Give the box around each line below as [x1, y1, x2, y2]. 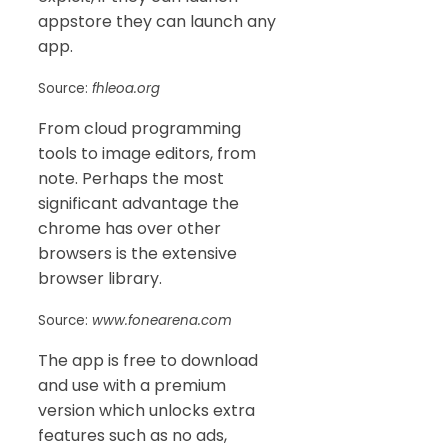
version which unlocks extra [38, 399, 255, 423]
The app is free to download [38, 349, 258, 373]
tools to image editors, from [38, 142, 256, 166]
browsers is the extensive [38, 242, 237, 266]
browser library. [38, 267, 162, 291]
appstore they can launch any [38, 10, 276, 34]
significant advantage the [38, 192, 239, 216]
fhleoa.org [92, 79, 160, 99]
